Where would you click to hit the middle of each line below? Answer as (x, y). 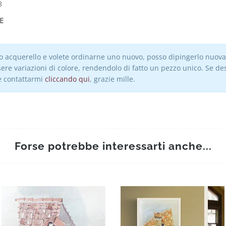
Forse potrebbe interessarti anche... (113, 146)
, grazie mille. (112, 79)
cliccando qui (67, 79)
